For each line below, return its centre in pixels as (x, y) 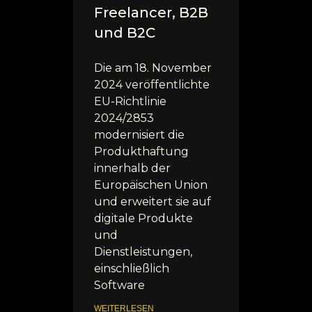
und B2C (125, 32)
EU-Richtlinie (130, 101)
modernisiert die (139, 134)
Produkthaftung (141, 151)
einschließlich (132, 268)
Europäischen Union (151, 185)
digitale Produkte (143, 218)
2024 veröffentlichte (152, 84)
